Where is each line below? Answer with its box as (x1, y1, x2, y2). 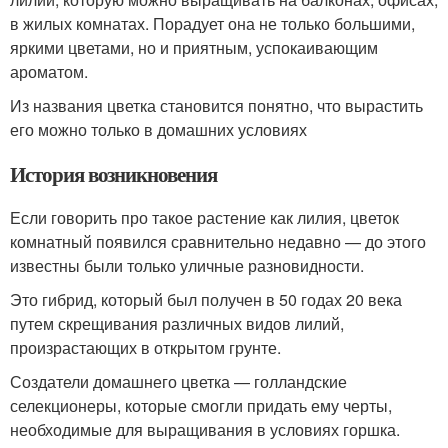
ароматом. (10, 60, 88, 83)
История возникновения (10, 159, 217, 189)
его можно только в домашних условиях (10, 118, 307, 141)
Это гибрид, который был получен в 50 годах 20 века (10, 288, 402, 311)
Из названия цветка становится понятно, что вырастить (10, 94, 423, 117)
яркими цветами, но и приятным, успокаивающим (10, 36, 378, 59)
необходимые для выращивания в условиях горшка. (10, 418, 400, 441)
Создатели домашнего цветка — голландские (10, 370, 347, 393)
